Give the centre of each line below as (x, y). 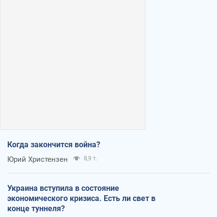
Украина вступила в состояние (63, 188)
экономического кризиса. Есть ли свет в (81, 198)
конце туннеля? (36, 208)
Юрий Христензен (38, 159)
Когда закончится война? (54, 144)
